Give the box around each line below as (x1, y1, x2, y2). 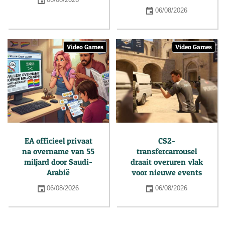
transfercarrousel (137, 146, 197, 157)
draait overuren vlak (131, 157, 203, 167)
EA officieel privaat (24, 136, 92, 146)
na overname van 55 (22, 146, 94, 157)
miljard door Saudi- (24, 157, 92, 167)
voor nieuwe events (132, 167, 202, 178)
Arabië (47, 167, 70, 178)
